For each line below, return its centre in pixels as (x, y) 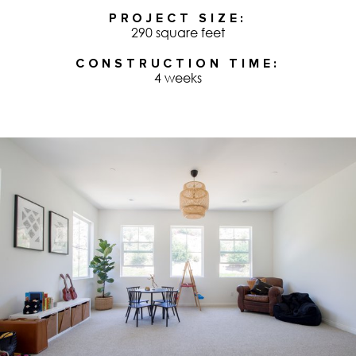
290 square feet (178, 33)
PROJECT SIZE (174, 19)
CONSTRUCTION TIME (174, 64)
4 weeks (178, 78)
